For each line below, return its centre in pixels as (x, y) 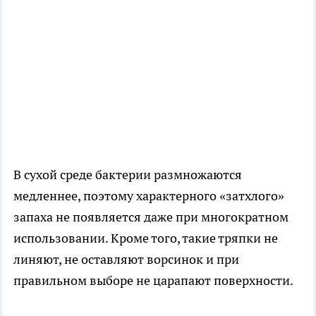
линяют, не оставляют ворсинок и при (126, 260)
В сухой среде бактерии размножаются (128, 175)
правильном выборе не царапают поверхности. (153, 281)
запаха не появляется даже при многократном (151, 217)
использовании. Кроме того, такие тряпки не (146, 238)
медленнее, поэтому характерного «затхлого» (149, 196)
